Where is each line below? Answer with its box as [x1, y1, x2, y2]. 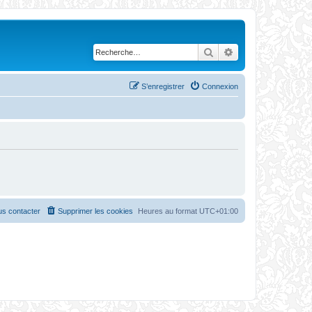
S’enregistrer [141, 82, 185, 91]
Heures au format [138, 207, 199, 215]
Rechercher [214, 45, 265, 58]
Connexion [202, 82, 238, 91]
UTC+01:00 [199, 207, 238, 215]
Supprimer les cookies [58, 207, 133, 215]
